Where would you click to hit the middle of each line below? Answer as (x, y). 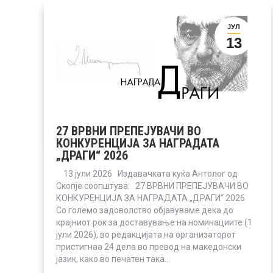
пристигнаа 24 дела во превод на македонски (149, 246)
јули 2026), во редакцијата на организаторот (146, 234)
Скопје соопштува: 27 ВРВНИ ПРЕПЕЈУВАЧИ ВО (152, 186)
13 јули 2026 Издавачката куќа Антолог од (147, 173)
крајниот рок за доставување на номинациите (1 (154, 222)
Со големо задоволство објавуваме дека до (145, 210)
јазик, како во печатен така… (113, 259)
